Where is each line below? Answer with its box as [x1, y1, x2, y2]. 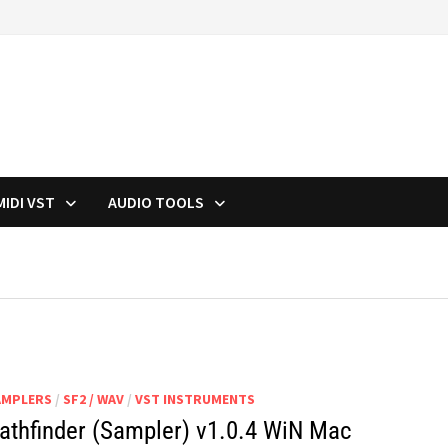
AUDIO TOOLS [107, 192, 204, 212]
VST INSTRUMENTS [134, 390, 255, 408]
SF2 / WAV [62, 390, 124, 408]
